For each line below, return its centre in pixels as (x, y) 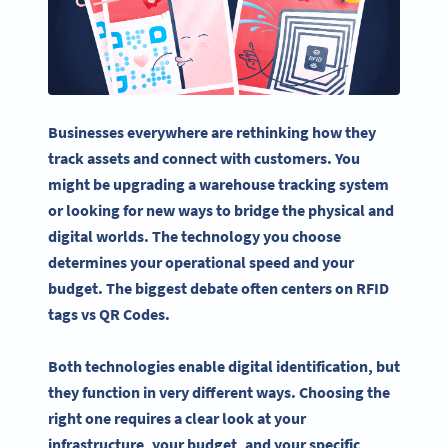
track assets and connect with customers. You (204, 157)
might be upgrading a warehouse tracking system (218, 183)
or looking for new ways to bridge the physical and (221, 209)
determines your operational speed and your (201, 261)
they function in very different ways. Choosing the (219, 392)
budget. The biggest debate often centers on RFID (218, 287)
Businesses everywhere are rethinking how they (212, 131)
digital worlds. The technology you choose (194, 235)
